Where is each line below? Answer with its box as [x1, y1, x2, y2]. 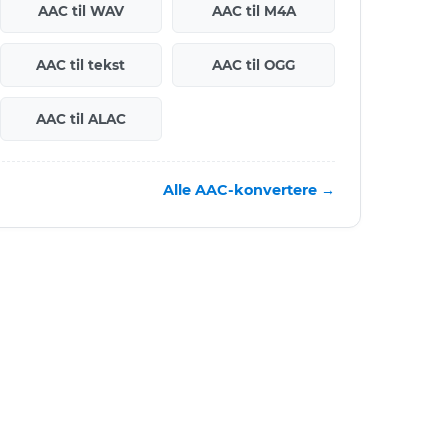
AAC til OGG [212, 56, 296, 73]
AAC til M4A [211, 2, 296, 19]
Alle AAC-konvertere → [163, 180, 335, 199]
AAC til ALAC [35, 110, 126, 127]
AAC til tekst [36, 56, 126, 73]
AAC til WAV [37, 2, 124, 19]
